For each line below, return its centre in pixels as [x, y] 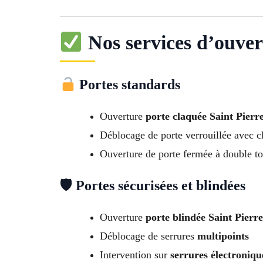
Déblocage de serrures [149, 236]
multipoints [223, 236]
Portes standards [128, 85]
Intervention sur [135, 255]
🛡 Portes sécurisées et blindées [153, 186]
